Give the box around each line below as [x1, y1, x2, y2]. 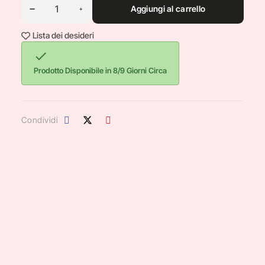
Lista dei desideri [32, 30, 94, 40]
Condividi [21, 115, 59, 125]
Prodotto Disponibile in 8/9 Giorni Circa [33, 66, 167, 75]
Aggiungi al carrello [130, 4, 206, 14]
